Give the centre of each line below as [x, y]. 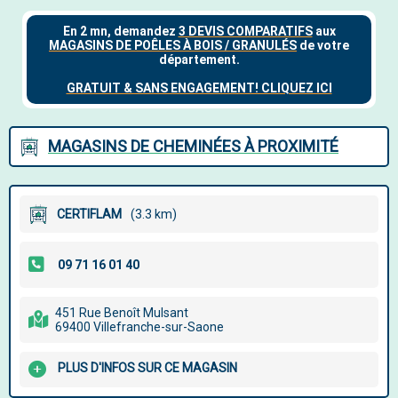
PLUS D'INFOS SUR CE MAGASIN [147, 368]
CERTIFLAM [89, 214]
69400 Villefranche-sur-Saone [139, 327]
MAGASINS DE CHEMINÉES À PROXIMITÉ [193, 146]
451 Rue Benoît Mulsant [122, 313]
